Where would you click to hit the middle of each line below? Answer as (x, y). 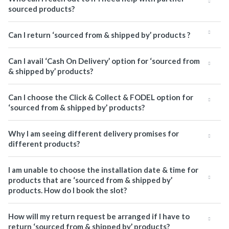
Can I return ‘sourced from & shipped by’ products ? (99, 35)
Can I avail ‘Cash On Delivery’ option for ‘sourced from (104, 61)
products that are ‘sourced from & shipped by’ (90, 180)
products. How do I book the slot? (67, 190)
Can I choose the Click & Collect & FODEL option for (101, 97)
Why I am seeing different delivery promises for (94, 133)
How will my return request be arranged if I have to (99, 216)
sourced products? (41, 9)
